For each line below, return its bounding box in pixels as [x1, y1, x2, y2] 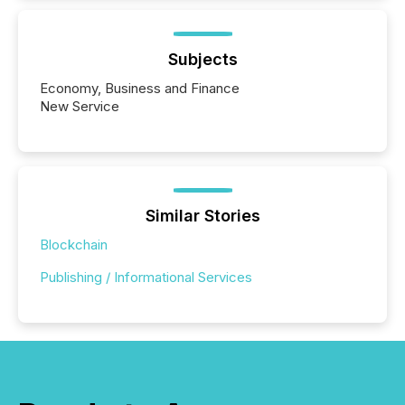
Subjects [167, 50, 238, 69]
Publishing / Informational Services [40, 268, 252, 286]
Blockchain [40, 236, 108, 253]
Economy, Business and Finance [40, 80, 240, 97]
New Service [40, 98, 119, 115]
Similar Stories [145, 206, 260, 225]
